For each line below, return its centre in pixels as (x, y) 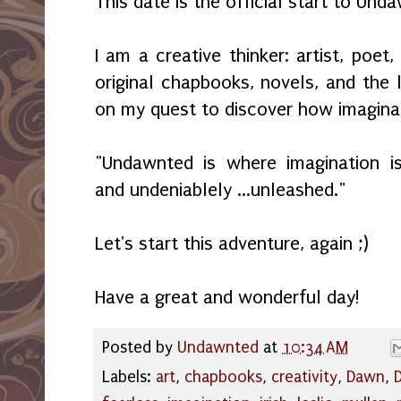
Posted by (140, 348)
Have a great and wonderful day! (230, 298)
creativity (304, 378)
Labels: (129, 378)
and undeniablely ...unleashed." (220, 190)
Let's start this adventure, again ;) (232, 244)
